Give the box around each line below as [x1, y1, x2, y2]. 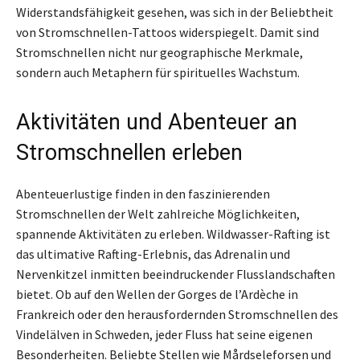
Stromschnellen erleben [16, 139, 243, 166]
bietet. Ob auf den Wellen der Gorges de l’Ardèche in [16, 285, 298, 302]
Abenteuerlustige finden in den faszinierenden [16, 185, 270, 202]
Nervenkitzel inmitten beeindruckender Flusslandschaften [16, 265, 335, 282]
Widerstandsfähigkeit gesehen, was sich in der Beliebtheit [16, 3, 333, 20]
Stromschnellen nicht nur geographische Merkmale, [16, 43, 303, 60]
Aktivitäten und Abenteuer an [16, 108, 297, 135]
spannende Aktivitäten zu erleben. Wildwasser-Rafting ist [16, 225, 330, 242]
